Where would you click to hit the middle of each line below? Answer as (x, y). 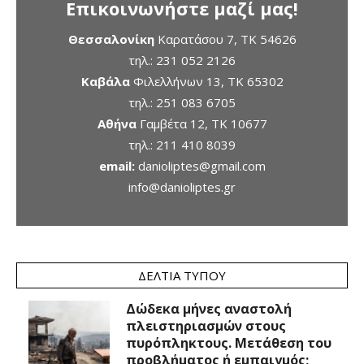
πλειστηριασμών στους (206, 326)
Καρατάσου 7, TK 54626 (225, 39)
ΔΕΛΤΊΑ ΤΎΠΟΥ (182, 275)
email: (118, 166)
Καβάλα (105, 81)
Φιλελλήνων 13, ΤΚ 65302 (206, 81)
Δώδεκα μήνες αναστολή (209, 309)
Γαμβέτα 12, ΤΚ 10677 (201, 123)
